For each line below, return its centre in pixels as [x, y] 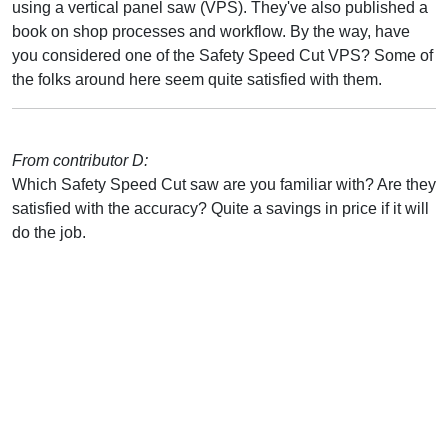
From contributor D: [80, 160]
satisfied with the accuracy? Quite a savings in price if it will [220, 208]
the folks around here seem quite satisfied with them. [197, 79]
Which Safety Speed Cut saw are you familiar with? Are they [224, 184]
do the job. [49, 232]
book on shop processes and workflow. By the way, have [211, 31]
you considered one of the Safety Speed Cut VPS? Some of [222, 55]
